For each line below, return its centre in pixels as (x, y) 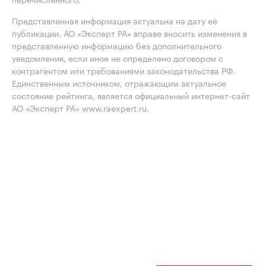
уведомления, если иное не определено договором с (118, 58)
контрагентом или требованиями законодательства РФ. (123, 70)
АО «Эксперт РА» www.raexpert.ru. (80, 107)
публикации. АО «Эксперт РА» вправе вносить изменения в (129, 33)
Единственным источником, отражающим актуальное (119, 83)
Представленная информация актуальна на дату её (115, 20)
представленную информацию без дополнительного (117, 45)
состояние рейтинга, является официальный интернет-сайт (131, 95)
